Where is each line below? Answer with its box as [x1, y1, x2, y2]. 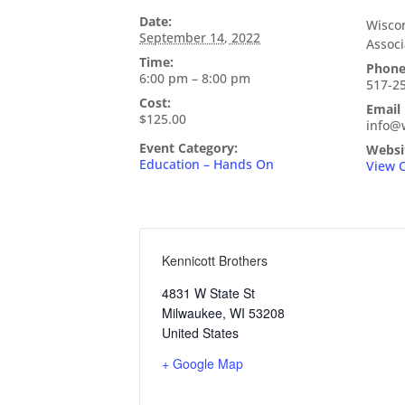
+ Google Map [162, 354, 244, 373]
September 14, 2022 [139, 29, 261, 47]
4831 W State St [162, 284, 256, 303]
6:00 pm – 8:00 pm [139, 70, 251, 88]
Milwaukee [162, 304, 223, 323]
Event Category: [139, 139, 239, 157]
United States [162, 324, 240, 343]
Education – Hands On [139, 155, 275, 174]
